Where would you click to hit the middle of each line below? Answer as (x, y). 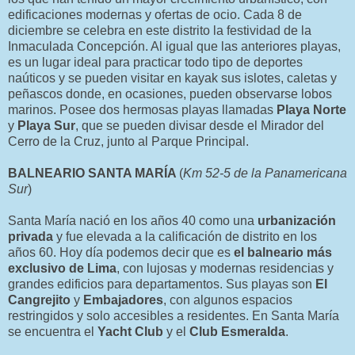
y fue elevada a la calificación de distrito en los (185, 236)
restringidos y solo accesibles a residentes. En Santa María (174, 315)
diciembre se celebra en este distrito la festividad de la (160, 30)
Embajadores (123, 300)
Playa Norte (311, 109)
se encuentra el (53, 331)
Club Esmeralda (237, 331)
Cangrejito (39, 300)
